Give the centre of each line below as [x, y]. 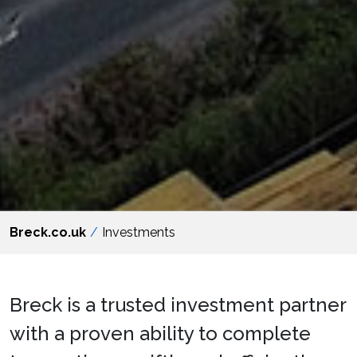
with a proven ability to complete [160, 334]
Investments [139, 233]
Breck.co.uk [48, 233]
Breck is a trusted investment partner [178, 305]
